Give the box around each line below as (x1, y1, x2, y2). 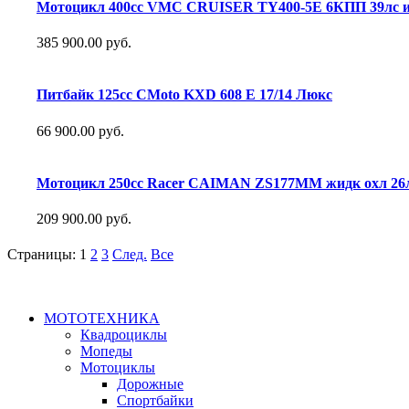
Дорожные (117, 376, 184, 393)
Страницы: (7, 246, 76, 263)
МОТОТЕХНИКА (44, 310, 160, 327)
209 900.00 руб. (37, 211, 131, 227)
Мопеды (80, 343, 132, 360)
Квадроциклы (80, 327, 167, 343)
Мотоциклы (80, 360, 155, 376)
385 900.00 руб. (37, 35, 131, 51)
